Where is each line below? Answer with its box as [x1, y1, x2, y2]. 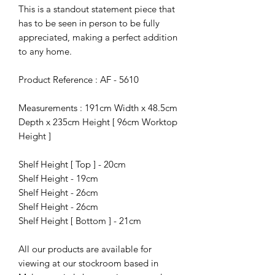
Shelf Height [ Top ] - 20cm [18, 158, 126, 171]
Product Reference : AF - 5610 [18, 74, 139, 86]
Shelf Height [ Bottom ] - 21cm [18, 215, 141, 227]
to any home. [18, 45, 72, 58]
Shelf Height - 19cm [18, 172, 98, 185]
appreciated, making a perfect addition [18, 31, 177, 44]
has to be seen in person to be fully [18, 17, 160, 29]
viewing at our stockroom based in [18, 257, 158, 269]
